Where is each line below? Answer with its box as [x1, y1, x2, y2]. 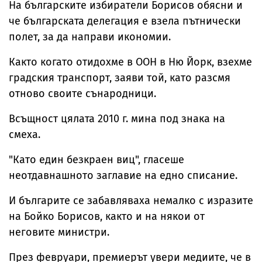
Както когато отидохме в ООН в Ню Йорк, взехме [9, 56, 252, 69]
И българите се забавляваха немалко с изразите [9, 194, 253, 208]
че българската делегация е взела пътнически [9, 15, 241, 28]
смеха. [9, 128, 40, 142]
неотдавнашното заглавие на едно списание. [9, 169, 237, 182]
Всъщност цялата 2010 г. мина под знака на [9, 112, 225, 126]
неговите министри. [9, 226, 109, 239]
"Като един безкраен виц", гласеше [9, 153, 184, 167]
